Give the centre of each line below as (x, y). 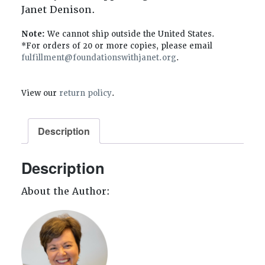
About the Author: (65, 191)
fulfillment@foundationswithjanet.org (98, 58)
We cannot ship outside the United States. (130, 34)
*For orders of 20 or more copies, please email (117, 46)
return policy (85, 93)
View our (40, 93)
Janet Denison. (59, 10)
